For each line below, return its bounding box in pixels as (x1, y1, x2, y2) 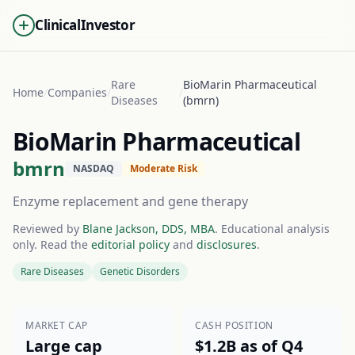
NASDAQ (73, 162, 114, 175)
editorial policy (91, 237, 170, 252)
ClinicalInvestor (35, 16, 136, 34)
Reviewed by (13, 221, 82, 236)
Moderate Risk (130, 162, 197, 175)
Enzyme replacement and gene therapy (13, 193, 248, 210)
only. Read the (13, 237, 88, 252)
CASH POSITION (195, 319, 273, 332)
